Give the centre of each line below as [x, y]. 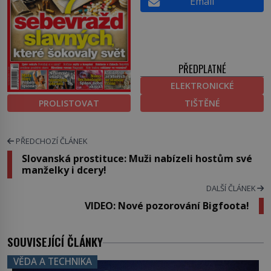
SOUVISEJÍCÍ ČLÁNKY [55, 241]
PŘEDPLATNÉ [202, 68]
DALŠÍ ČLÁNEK [232, 188]
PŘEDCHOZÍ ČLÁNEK [51, 141]
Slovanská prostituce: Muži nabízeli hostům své [137, 158]
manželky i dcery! [64, 170]
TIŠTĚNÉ [202, 103]
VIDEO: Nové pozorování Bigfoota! [167, 205]
